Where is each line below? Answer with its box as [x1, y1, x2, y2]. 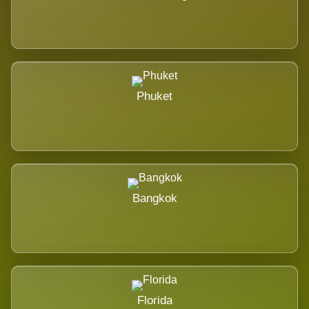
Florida [137, 293, 172, 307]
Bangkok [132, 191, 177, 205]
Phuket [137, 89, 172, 103]
